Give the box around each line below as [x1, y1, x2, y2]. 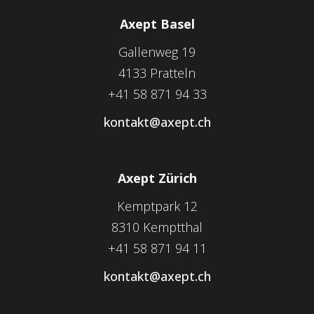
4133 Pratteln [118, 64, 196, 82]
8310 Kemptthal [111, 219, 203, 236]
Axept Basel [119, 15, 195, 33]
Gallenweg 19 [118, 43, 196, 61]
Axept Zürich [117, 170, 197, 187]
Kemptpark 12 [116, 198, 198, 215]
